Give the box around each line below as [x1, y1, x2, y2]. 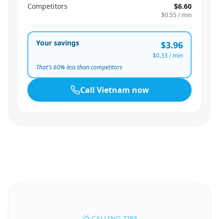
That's [36, 63, 53, 71]
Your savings [36, 38, 79, 47]
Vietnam [96, 85, 130, 95]
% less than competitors [60, 63, 122, 71]
